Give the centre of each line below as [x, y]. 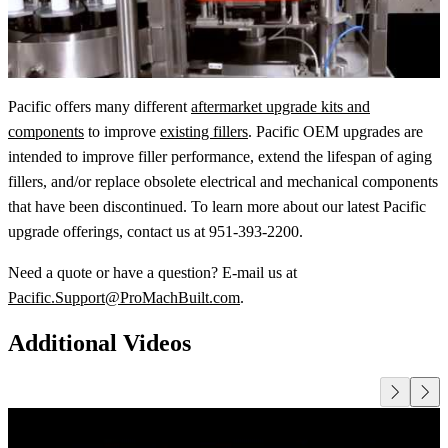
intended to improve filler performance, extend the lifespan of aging [220, 157]
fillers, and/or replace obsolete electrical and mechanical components [223, 182]
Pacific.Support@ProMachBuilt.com [124, 298]
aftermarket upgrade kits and [280, 107]
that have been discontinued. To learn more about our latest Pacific [217, 207]
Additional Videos [99, 343]
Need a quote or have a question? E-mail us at [152, 273]
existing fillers [204, 132]
